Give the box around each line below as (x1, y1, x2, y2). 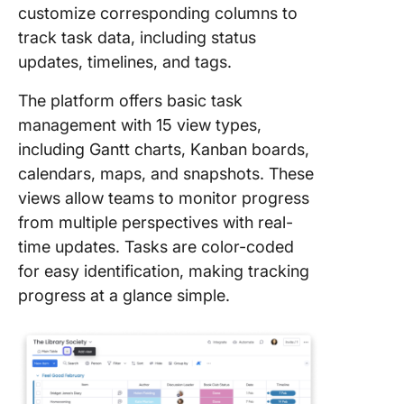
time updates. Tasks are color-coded (18, 237, 294, 256)
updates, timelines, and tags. (18, 52, 236, 71)
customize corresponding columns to (18, 4, 298, 23)
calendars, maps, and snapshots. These (18, 164, 314, 183)
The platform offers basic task (18, 91, 243, 110)
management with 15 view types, (18, 115, 262, 134)
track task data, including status (18, 28, 256, 47)
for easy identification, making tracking (18, 262, 309, 280)
